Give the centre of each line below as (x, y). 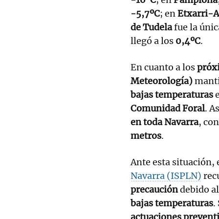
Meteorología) (162, 81)
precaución (154, 189)
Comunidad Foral (168, 108)
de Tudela (151, 27)
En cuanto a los (164, 67)
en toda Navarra (164, 122)
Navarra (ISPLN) (166, 175)
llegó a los (153, 41)
